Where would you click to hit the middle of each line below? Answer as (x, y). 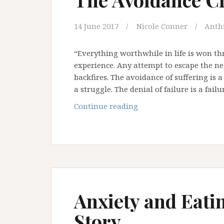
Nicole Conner (162, 26)
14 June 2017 (96, 26)
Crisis (147, 129)
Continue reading (106, 106)
